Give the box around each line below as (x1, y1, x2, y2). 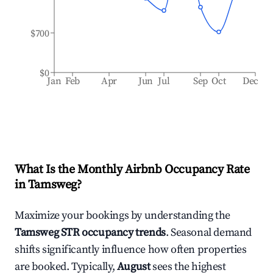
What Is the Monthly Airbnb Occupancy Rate (15, 162, 250, 177)
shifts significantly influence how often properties (15, 243, 247, 257)
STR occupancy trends (58, 225, 166, 239)
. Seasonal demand (165, 225, 252, 239)
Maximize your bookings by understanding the (15, 208, 230, 222)
